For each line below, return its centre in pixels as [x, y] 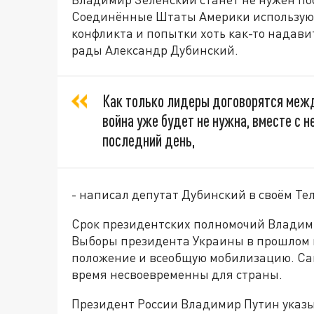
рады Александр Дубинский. [155, 50]
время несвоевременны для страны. [177, 274]
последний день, [149, 141]
